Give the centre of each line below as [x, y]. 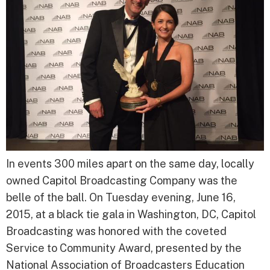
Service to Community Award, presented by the [124, 248]
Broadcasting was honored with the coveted [116, 231]
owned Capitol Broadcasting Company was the [122, 180]
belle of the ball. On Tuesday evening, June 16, [121, 197]
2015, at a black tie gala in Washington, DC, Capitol [131, 214]
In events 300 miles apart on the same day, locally [130, 163]
